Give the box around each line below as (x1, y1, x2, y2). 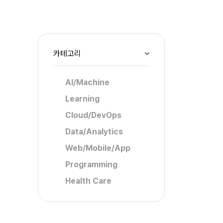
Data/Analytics (65, 127, 123, 136)
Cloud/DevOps (65, 111, 121, 120)
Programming (65, 160, 117, 169)
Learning (65, 94, 100, 104)
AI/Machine (65, 78, 110, 87)
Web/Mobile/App (65, 143, 130, 153)
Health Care (65, 176, 111, 186)
